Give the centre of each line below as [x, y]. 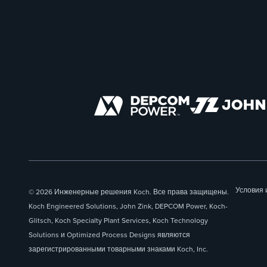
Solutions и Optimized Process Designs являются [109, 235]
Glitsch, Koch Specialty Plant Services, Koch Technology [118, 220]
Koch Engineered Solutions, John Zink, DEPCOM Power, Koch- [128, 206]
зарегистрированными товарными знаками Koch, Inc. [118, 249]
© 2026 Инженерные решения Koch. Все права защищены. [129, 192]
